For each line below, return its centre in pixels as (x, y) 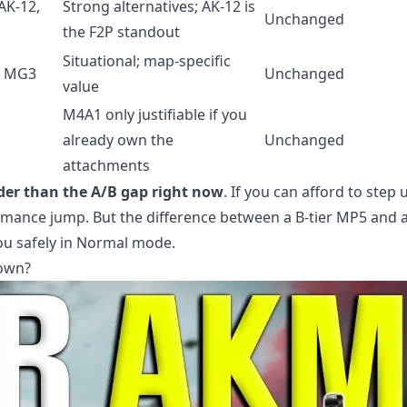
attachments (106, 166)
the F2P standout (121, 32)
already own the (118, 140)
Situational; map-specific (147, 61)
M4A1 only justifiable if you (155, 115)
